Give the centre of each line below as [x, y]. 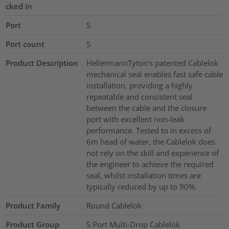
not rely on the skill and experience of [152, 153]
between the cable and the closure [146, 108]
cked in [19, 6]
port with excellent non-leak [135, 119]
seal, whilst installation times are [143, 176]
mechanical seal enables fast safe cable [154, 74]
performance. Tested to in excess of [148, 131]
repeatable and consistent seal [139, 97]
